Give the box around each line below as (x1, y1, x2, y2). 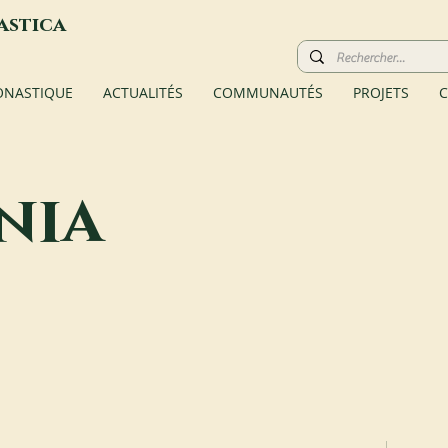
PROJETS (352, 83, 409, 102)
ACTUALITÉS (102, 83, 183, 102)
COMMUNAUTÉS (212, 83, 323, 102)
